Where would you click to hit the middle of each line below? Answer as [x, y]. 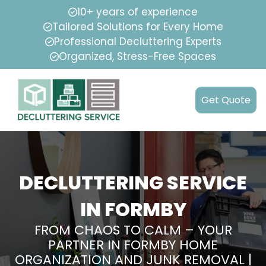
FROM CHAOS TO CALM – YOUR [133, 230]
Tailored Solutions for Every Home [137, 27]
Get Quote [226, 100]
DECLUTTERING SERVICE [133, 183]
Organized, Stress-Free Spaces [137, 56]
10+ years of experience [137, 12]
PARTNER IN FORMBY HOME [133, 245]
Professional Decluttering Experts [137, 42]
